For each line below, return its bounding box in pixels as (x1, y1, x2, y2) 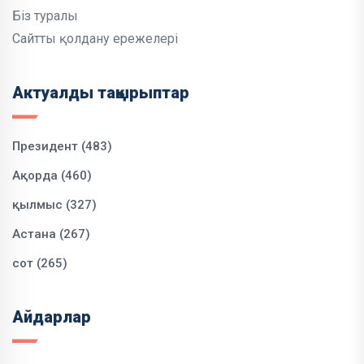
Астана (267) (12, 227, 90, 242)
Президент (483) (12, 139, 112, 154)
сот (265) (12, 256, 67, 271)
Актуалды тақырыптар (12, 83, 189, 103)
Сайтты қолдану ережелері (12, 31, 178, 47)
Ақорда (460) (12, 168, 92, 184)
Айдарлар (12, 307, 91, 327)
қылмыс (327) (12, 197, 97, 213)
